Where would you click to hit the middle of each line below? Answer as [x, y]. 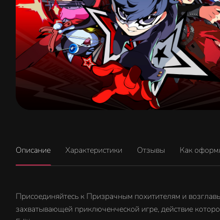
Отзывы [151, 150]
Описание [33, 150]
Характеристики [94, 150]
